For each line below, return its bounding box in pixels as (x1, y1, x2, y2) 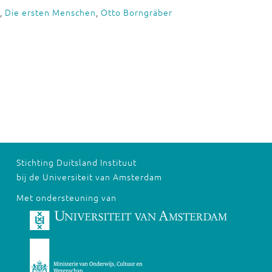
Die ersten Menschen (5, 6, 96, 18)
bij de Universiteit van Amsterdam (16, 171, 162, 183)
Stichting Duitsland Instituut (16, 156, 137, 168)
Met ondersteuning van (16, 191, 117, 203)
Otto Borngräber (101, 6, 172, 18)
